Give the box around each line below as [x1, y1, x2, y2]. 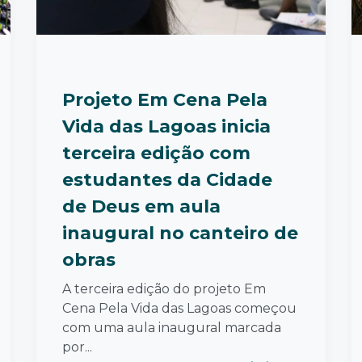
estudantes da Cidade [62, 168, 272, 191]
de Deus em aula [62, 195, 221, 217]
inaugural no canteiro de [62, 221, 298, 244]
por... [62, 339, 92, 355]
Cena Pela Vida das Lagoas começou [62, 300, 297, 316]
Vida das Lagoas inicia [62, 115, 271, 137]
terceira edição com [62, 141, 250, 164]
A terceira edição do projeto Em [62, 280, 266, 297]
